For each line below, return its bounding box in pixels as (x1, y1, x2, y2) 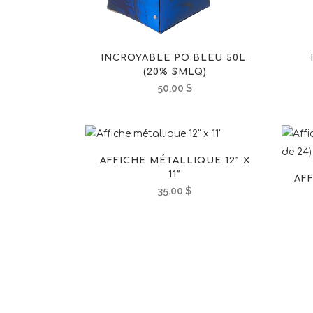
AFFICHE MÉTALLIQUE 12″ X (99, 156, 250, 166)
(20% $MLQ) (143, 67, 207, 78)
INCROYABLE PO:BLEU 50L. (101, 53, 249, 64)
